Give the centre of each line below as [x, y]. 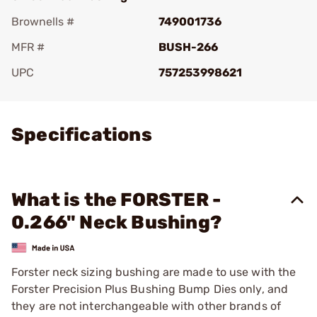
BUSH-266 [188, 47]
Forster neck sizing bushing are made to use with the [154, 272]
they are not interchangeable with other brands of [146, 306]
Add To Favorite [73, 92]
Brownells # [43, 22]
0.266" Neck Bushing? [116, 223]
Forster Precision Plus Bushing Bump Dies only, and [150, 289]
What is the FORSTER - [116, 200]
